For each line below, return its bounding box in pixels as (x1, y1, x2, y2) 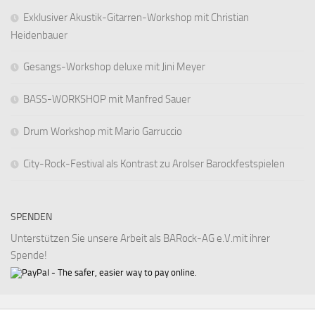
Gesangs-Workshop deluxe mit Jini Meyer (23, 60, 205, 73)
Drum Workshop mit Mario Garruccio (23, 124, 182, 138)
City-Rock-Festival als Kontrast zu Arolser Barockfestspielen (23, 157, 285, 170)
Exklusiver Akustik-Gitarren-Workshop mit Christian (23, 11, 249, 24)
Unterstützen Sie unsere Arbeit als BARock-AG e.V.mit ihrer (11, 231, 270, 245)
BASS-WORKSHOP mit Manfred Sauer (23, 92, 191, 105)
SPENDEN (11, 210, 52, 223)
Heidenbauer (11, 28, 67, 41)
